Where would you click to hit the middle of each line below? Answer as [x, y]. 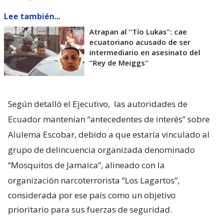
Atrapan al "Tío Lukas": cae [138, 31]
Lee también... [32, 16]
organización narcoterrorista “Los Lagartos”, [94, 180]
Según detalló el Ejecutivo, [60, 104]
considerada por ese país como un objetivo [92, 195]
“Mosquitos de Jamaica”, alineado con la [86, 165]
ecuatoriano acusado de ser [140, 42]
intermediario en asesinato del [145, 52]
